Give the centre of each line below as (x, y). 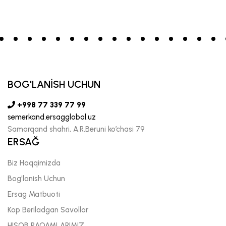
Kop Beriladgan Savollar (48, 210)
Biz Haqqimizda (34, 163)
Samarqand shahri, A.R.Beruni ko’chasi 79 (76, 129)
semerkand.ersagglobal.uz (52, 117)
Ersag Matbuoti (34, 194)
